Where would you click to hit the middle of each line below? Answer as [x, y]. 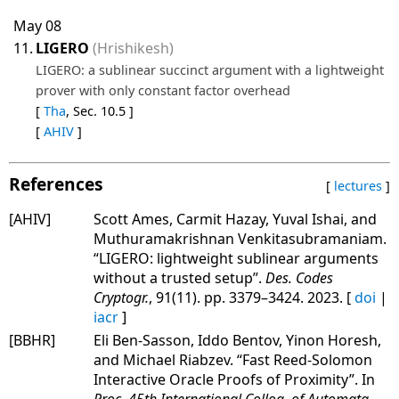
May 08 [37, 25]
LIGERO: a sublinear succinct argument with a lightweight [210, 69]
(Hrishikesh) [133, 48]
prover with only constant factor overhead [163, 90]
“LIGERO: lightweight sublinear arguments [236, 258]
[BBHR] [32, 340]
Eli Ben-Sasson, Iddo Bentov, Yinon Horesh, [237, 340]
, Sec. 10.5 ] [100, 110]
